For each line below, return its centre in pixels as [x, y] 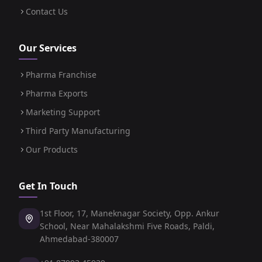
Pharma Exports [57, 93]
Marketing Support [63, 112]
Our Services [48, 48]
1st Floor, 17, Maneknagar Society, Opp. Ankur [130, 213]
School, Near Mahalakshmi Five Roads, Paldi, [127, 226]
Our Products [52, 149]
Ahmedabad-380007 [79, 239]
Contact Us [47, 11]
